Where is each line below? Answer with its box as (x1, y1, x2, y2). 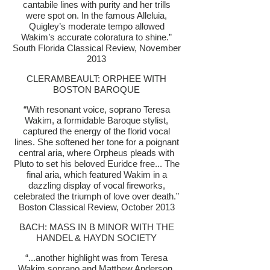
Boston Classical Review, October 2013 (18, 202, 175, 212)
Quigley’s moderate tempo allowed (28, 21, 165, 31)
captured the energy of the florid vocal (23, 126, 170, 136)
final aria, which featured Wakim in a (26, 169, 167, 180)
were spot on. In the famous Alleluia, (26, 10, 167, 20)
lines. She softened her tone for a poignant (14, 137, 179, 147)
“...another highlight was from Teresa (25, 253, 168, 263)
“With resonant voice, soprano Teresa (23, 104, 170, 115)
